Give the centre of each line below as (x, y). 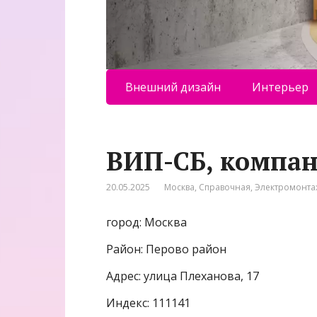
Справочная (225, 187)
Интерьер (280, 87)
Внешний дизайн (173, 87)
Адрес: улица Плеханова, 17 (183, 276)
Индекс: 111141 (148, 302)
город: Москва (146, 222)
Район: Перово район (166, 249)
